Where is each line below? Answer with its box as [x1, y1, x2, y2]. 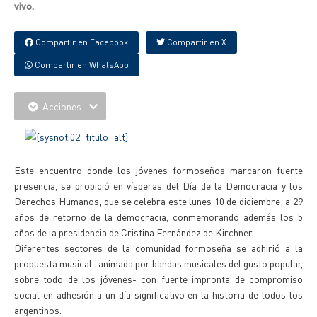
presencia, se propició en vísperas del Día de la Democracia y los [14, 179, 303, 192]
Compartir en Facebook [33, 37, 128, 47]
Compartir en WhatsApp [33, 59, 129, 70]
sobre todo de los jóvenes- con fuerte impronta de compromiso [14, 272, 303, 285]
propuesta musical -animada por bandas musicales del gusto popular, [14, 257, 303, 270]
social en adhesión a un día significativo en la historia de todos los [14, 288, 303, 301]
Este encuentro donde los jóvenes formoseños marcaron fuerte [14, 163, 303, 176]
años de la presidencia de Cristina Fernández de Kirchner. [14, 226, 253, 238]
